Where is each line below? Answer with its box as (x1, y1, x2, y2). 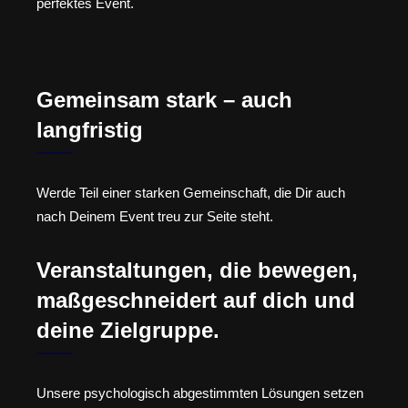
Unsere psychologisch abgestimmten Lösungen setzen (36, 384, 363, 401)
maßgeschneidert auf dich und (36, 287, 355, 312)
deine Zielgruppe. (36, 317, 219, 342)
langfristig (36, 117, 143, 143)
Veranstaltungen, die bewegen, (36, 257, 358, 282)
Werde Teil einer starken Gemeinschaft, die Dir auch (36, 185, 345, 201)
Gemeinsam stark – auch (36, 87, 292, 113)
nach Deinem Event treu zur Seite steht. (36, 209, 273, 225)
